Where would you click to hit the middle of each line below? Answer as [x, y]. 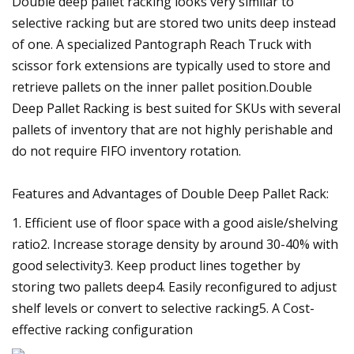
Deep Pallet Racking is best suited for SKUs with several [176, 108]
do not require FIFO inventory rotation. [126, 151]
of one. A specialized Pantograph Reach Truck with [162, 44]
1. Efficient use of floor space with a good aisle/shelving [175, 222]
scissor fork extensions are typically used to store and [171, 65]
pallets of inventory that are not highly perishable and [172, 129]
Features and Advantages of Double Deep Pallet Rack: [170, 193]
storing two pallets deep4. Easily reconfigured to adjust [174, 286]
